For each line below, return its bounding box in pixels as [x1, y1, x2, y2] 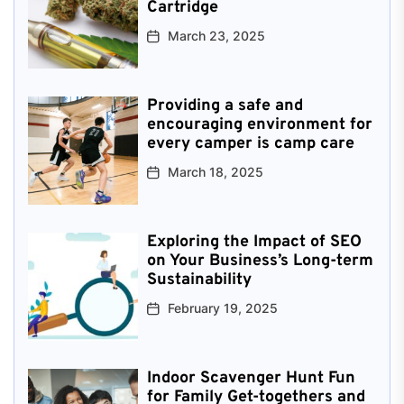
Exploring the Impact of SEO [146, 231, 362, 252]
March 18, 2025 [167, 163, 263, 179]
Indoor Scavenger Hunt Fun [146, 367, 355, 389]
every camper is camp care [146, 133, 354, 154]
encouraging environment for [146, 114, 372, 135]
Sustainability [146, 269, 252, 290]
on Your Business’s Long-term [146, 250, 373, 271]
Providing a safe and [146, 95, 303, 116]
